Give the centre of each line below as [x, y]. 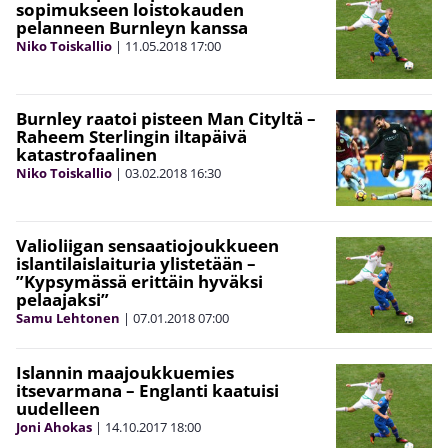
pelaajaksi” [62, 299]
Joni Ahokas [54, 426]
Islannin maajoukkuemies [125, 372]
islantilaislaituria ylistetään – [136, 263]
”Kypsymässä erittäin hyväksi [139, 281]
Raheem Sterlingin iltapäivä [131, 136]
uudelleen [58, 408]
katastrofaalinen [86, 154]
